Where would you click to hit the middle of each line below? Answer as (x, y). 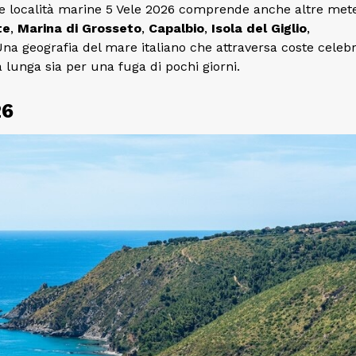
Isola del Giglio (259, 28)
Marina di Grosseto (79, 28)
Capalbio (176, 28)
